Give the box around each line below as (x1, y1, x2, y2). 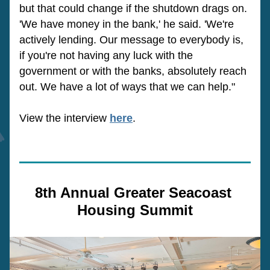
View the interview (19, 112, 110, 124)
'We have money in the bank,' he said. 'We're (19, 18, 234, 30)
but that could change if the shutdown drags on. (19, 2, 247, 14)
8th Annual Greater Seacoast (34, 184, 231, 201)
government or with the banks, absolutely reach (19, 65, 246, 77)
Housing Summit (77, 202, 193, 218)
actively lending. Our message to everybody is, (19, 34, 243, 46)
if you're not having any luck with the (19, 49, 193, 61)
